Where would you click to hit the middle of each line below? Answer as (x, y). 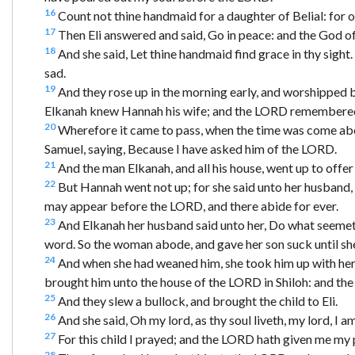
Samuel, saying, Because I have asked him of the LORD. (191, 148)
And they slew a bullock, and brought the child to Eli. (197, 300)
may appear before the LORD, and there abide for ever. (191, 205)
